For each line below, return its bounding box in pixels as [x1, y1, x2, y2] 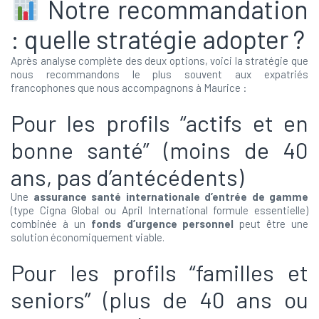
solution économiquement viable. [11, 231, 164, 244]
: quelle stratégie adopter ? [11, 23, 305, 54]
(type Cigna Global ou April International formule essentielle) [11, 204, 308, 216]
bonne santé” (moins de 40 [11, 136, 308, 163]
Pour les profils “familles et [11, 258, 308, 286]
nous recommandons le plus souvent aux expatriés [11, 68, 308, 80]
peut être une [234, 217, 308, 230]
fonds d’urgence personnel [90, 217, 234, 230]
